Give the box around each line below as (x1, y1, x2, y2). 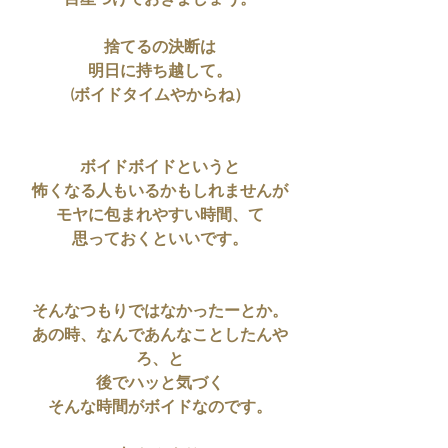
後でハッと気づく (96, 374, 224, 395)
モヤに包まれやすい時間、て (56, 206, 264, 227)
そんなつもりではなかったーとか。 (32, 302, 288, 323)
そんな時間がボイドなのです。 (48, 398, 272, 419)
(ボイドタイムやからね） (70, 86, 250, 107)
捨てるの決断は (104, 38, 216, 59)
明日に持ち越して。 (88, 62, 232, 83)
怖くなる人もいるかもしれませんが (32, 182, 288, 203)
